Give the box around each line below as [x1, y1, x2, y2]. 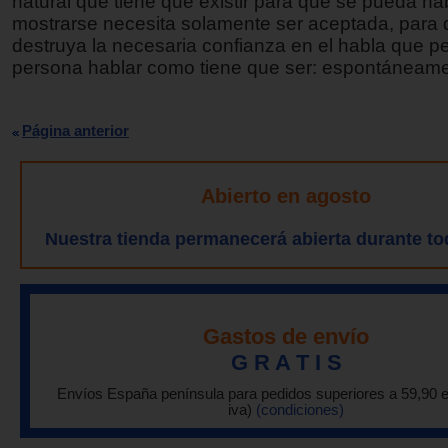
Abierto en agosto [201, 184, 371, 207]
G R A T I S [230, 349, 342, 375]
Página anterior [22, 121, 129, 139]
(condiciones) [256, 401, 344, 418]
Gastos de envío [203, 323, 369, 349]
